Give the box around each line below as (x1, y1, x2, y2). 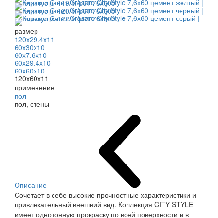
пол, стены (15, 99, 49, 109)
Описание (15, 180, 47, 190)
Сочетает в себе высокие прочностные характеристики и (15, 190, 196, 200)
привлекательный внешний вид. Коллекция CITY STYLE (15, 200, 193, 210)
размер (15, 26, 38, 36)
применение (15, 82, 54, 92)
